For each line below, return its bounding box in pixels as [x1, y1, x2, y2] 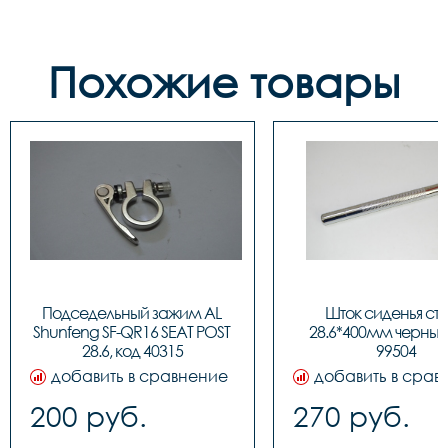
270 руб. [293, 399, 410, 433]
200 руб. [30, 399, 147, 433]
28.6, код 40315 [82, 341, 183, 361]
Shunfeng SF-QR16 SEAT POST [32, 322, 230, 342]
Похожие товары [48, 56, 400, 107]
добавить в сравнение [51, 366, 228, 386]
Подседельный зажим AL [41, 303, 221, 323]
